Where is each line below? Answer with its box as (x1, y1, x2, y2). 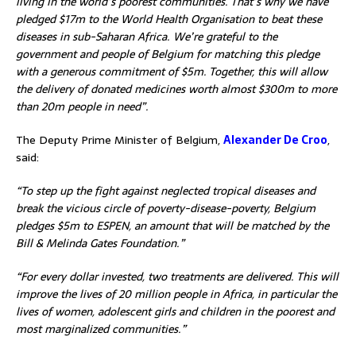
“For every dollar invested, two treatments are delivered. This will (16, 267, 339, 285)
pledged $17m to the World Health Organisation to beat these (16, 10, 322, 28)
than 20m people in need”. (16, 97, 149, 115)
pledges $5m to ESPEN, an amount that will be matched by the (16, 216, 329, 234)
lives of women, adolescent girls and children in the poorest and (16, 302, 335, 320)
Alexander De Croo (223, 130, 327, 149)
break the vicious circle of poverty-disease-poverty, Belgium (16, 199, 315, 217)
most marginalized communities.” (16, 319, 186, 338)
